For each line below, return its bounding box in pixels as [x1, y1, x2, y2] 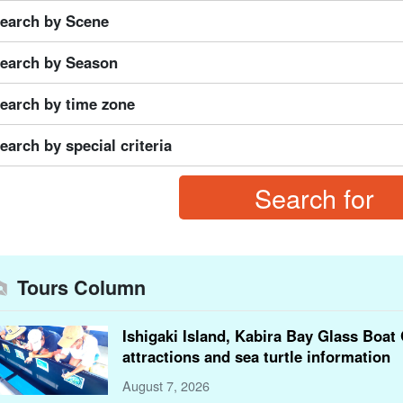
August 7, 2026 [122, 376, 210, 396]
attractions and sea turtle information [122, 345, 390, 367]
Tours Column [17, 273, 146, 301]
